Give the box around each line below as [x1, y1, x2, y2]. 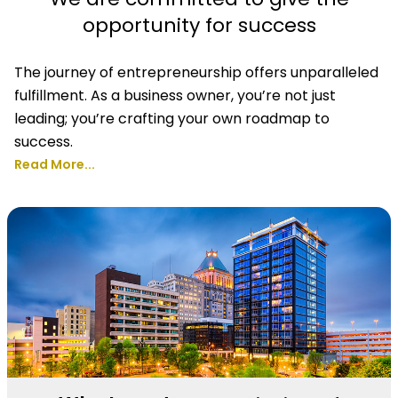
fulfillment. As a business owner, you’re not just [14, 85, 336, 106]
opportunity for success [82, 12, 316, 39]
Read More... [14, 155, 95, 173]
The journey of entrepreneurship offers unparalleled [14, 62, 378, 83]
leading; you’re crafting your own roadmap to [14, 108, 330, 129]
